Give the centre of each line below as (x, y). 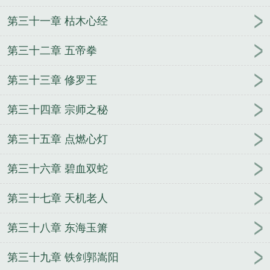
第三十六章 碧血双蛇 (58, 168)
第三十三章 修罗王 (52, 80)
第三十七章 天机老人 (58, 198)
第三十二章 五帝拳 (52, 50)
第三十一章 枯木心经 (58, 21)
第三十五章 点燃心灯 (58, 139)
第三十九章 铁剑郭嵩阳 (63, 257)
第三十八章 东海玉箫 (58, 228)
